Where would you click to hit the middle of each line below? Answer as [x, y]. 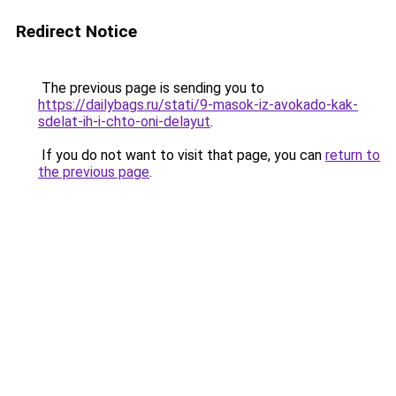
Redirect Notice [76, 31]
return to [353, 155]
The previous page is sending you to [151, 88]
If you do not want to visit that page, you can [182, 155]
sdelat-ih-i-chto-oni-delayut [124, 122]
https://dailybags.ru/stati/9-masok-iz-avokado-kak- [198, 105]
